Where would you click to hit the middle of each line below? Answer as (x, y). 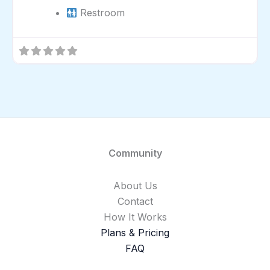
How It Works (135, 217)
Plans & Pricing (135, 233)
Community (135, 153)
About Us (135, 186)
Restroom (101, 13)
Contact (135, 202)
